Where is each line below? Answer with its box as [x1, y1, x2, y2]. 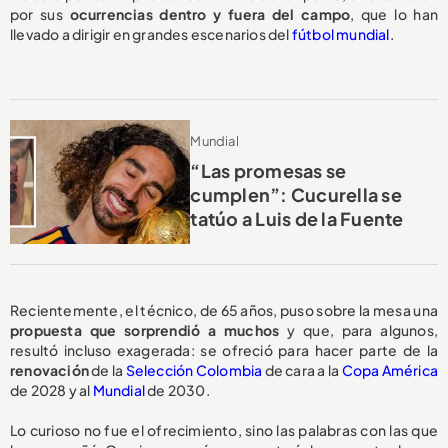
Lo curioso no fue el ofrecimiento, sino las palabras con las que [10, 421, 438, 440]
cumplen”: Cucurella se [190, 183, 402, 207]
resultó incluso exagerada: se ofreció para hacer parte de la [10, 341, 438, 360]
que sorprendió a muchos [89, 321, 288, 340]
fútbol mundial [291, 24, 390, 43]
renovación [10, 361, 89, 380]
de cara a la [262, 361, 342, 380]
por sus [10, 4, 70, 23]
